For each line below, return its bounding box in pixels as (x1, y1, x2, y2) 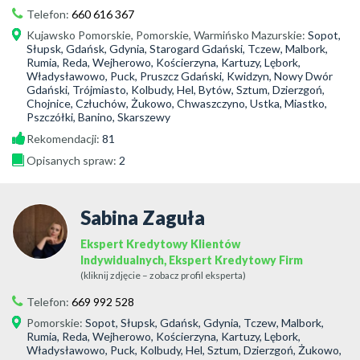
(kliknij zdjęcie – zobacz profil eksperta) (80, 269, 246, 281)
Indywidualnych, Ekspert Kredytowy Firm (80, 253, 303, 267)
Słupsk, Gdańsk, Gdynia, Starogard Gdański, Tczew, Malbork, (27, 42, 328, 55)
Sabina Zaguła (80, 206, 205, 229)
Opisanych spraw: (27, 153, 119, 167)
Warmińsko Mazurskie (194, 28, 302, 42)
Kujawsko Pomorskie (27, 28, 131, 42)
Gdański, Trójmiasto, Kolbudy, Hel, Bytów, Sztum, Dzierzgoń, (27, 83, 325, 96)
